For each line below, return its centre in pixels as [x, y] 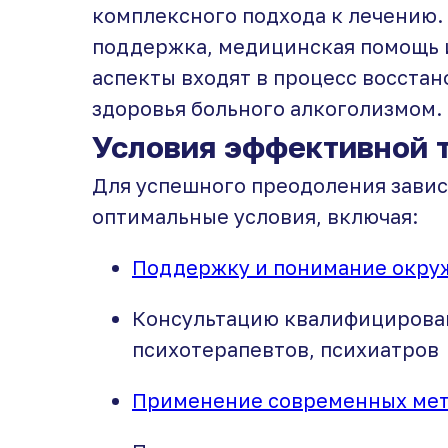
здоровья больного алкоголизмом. [267, 108]
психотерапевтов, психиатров [285, 349]
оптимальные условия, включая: [255, 216]
